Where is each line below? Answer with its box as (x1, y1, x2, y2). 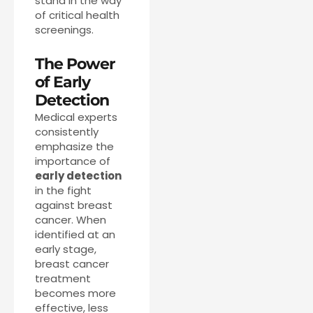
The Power (35, 54, 115, 74)
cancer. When (35, 212, 106, 228)
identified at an (35, 227, 115, 242)
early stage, (35, 242, 96, 257)
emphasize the (35, 139, 114, 154)
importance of (35, 154, 110, 169)
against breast (35, 198, 112, 213)
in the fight (35, 183, 92, 198)
